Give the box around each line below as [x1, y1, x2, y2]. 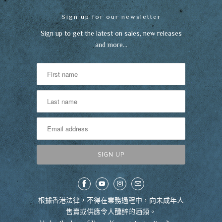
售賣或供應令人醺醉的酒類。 [66, 207, 156, 216]
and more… [95, 40, 127, 49]
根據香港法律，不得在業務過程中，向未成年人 [38, 196, 184, 204]
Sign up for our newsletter [61, 12, 161, 20]
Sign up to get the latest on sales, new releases [40, 29, 182, 37]
